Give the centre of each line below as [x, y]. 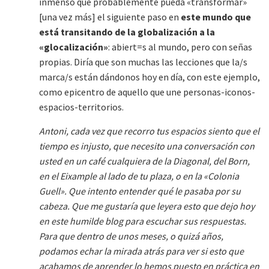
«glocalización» [74, 47]
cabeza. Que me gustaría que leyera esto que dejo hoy [147, 206]
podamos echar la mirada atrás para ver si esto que [141, 251]
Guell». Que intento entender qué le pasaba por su [140, 191]
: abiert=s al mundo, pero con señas [180, 47]
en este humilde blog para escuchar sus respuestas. [143, 221]
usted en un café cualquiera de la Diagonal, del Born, [144, 161]
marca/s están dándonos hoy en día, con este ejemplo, [150, 77]
